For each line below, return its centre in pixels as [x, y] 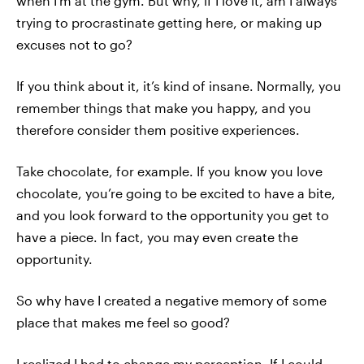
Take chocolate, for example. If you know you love [169, 171]
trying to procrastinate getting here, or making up [169, 22]
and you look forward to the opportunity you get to [173, 215]
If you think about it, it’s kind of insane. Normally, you [179, 86]
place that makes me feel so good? [123, 322]
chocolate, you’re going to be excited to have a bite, [176, 193]
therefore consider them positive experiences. [158, 130]
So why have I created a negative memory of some [171, 300]
